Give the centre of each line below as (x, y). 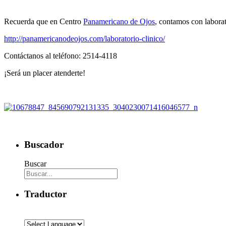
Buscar (35, 164)
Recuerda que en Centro (44, 21)
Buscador (44, 144)
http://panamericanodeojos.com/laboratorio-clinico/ (84, 38)
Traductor (45, 194)
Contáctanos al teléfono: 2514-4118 (61, 55)
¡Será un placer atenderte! (45, 73)
